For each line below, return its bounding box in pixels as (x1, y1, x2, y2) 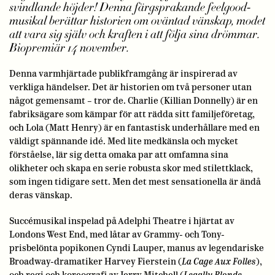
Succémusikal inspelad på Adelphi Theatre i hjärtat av (9, 215, 234, 227)
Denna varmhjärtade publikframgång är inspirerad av (9, 68, 238, 80)
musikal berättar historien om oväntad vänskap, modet (9, 13, 265, 29)
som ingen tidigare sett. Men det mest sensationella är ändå (9, 176, 261, 188)
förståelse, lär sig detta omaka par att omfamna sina (9, 149, 228, 161)
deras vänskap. (9, 190, 72, 201)
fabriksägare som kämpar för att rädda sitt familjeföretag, (9, 109, 255, 120)
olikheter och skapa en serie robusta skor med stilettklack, (9, 163, 253, 174)
